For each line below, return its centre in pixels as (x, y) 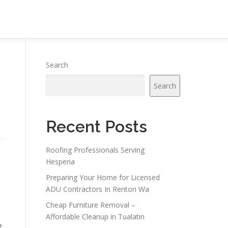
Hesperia (60, 162)
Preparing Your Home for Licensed (103, 177)
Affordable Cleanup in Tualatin (95, 217)
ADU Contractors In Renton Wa (97, 189)
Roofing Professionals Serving (95, 150)
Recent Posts (96, 126)
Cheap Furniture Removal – (91, 205)
